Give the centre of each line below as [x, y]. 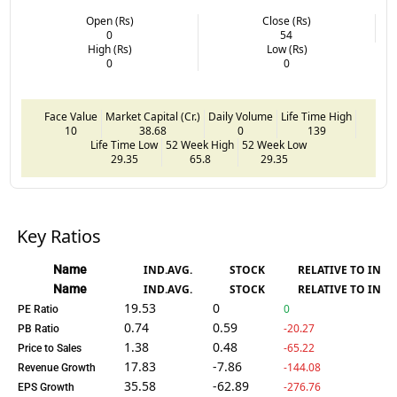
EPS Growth [47, 387]
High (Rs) [109, 49]
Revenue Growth [57, 367]
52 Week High [200, 144]
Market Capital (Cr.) [153, 116]
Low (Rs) [287, 49]
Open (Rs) [109, 20]
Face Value [71, 116]
